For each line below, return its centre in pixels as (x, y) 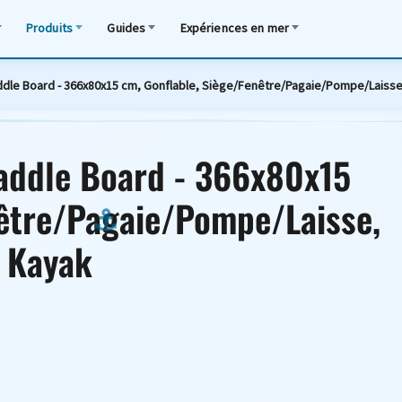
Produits (49, 27)
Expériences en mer (235, 27)
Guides (127, 27)
